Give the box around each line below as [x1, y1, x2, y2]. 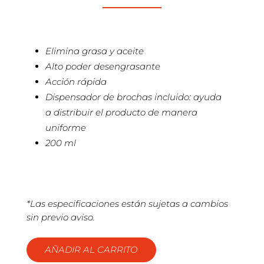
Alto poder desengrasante [45, 61, 160, 72]
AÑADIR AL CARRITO [44, 244, 138, 256]
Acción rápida [45, 76, 107, 88]
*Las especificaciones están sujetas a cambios [26, 198, 228, 210]
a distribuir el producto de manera [45, 107, 197, 118]
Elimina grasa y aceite [45, 45, 144, 57]
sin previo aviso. [26, 212, 95, 223]
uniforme [45, 122, 86, 134]
